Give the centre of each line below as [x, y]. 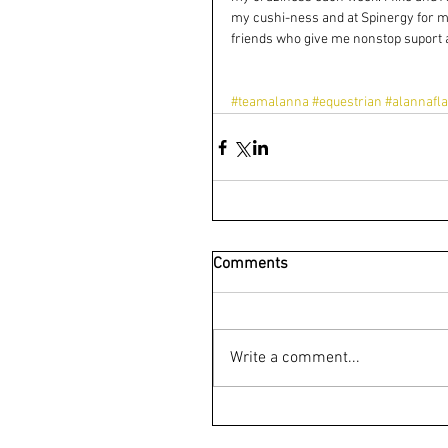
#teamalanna [270, 102]
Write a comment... [295, 358]
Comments [250, 264]
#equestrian [347, 102]
